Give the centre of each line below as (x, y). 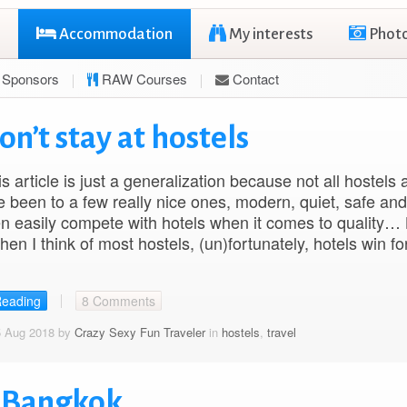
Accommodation (114, 34)
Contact (254, 79)
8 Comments (118, 301)
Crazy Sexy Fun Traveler (139, 333)
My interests (269, 34)
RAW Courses (143, 79)
